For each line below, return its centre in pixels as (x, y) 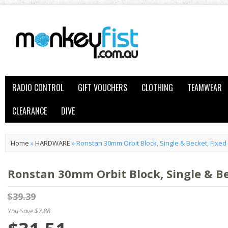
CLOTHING (157, 88)
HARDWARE (53, 143)
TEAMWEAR (205, 88)
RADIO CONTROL (38, 88)
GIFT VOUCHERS (103, 88)
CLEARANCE (30, 111)
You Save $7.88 (29, 211)
